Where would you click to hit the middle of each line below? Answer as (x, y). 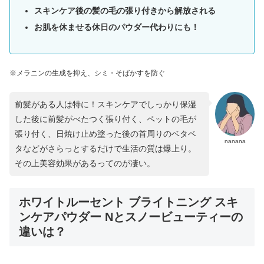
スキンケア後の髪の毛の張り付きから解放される (125, 11)
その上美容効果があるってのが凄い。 (85, 163)
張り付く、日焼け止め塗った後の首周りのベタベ (105, 133)
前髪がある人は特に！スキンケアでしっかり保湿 (105, 104)
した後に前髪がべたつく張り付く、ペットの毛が (105, 119)
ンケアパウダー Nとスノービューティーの (131, 217)
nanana (235, 141)
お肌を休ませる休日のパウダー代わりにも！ (116, 27)
